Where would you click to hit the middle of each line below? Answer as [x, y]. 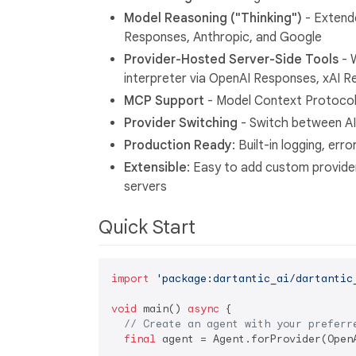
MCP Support [164, 101]
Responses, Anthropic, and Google [223, 37]
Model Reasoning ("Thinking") [213, 18]
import [130, 279]
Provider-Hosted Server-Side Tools [231, 59]
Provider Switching [181, 123]
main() [162, 309]
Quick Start [149, 227]
